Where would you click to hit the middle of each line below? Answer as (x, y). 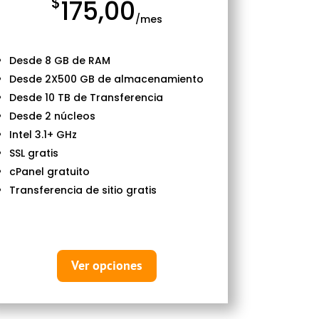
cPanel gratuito (50, 171)
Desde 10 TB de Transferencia (87, 97)
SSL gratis (34, 153)
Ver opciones (106, 266)
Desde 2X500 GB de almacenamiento (107, 79)
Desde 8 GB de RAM (60, 60)
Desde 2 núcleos (53, 116)
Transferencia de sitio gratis (83, 190)
